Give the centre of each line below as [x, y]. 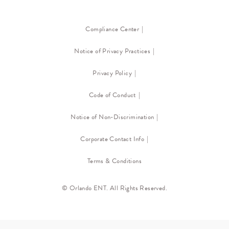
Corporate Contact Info [112, 139]
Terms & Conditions [114, 161]
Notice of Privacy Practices [112, 51]
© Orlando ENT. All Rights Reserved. [114, 188]
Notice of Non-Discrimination [112, 117]
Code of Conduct [112, 95]
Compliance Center [112, 29]
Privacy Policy [112, 73]
